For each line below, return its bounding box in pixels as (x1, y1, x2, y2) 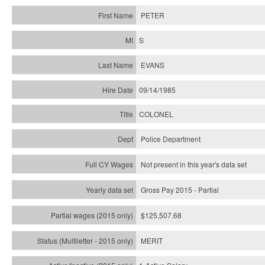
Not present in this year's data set (141, 159, 247, 169)
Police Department (141, 134, 201, 144)
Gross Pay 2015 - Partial (141, 185, 219, 195)
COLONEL (139, 109, 173, 119)
